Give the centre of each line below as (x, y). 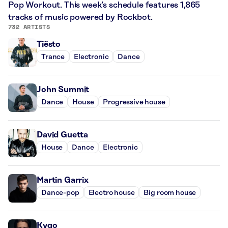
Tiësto (49, 45)
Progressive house (134, 102)
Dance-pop (60, 193)
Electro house (111, 193)
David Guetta (63, 135)
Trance (53, 57)
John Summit (63, 90)
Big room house (170, 193)
